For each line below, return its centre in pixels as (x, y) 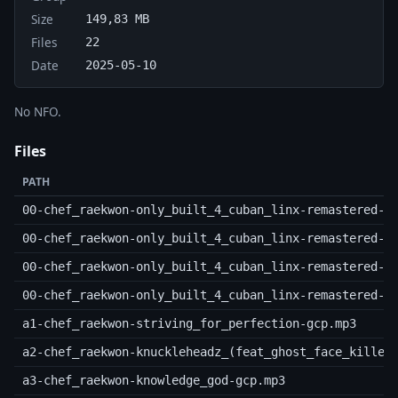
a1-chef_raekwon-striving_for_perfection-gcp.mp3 (189, 324)
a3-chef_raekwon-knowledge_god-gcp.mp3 (153, 381)
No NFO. (38, 111)
